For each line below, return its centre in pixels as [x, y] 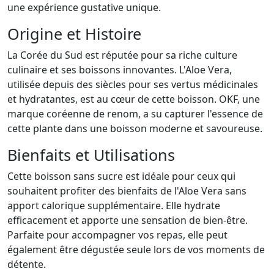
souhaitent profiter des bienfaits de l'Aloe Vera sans [127, 191]
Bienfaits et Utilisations [91, 155]
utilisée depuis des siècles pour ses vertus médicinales [133, 85]
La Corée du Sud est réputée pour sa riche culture [122, 55]
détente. [27, 265]
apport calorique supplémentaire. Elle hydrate [114, 206]
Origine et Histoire [74, 34]
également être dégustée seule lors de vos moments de [136, 250]
